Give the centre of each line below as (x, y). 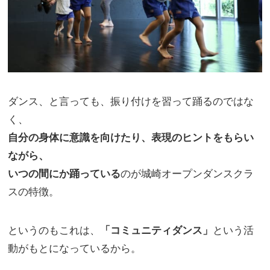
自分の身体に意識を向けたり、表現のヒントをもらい (131, 138)
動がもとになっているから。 (75, 249)
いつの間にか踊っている (64, 174)
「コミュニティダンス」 (157, 231)
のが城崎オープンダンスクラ (187, 174)
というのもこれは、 (54, 231)
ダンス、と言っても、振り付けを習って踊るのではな (131, 102)
